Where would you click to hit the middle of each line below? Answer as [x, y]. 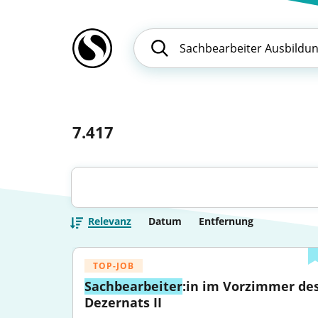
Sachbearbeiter [133, 286]
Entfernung [226, 221]
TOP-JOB [114, 266]
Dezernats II [123, 302]
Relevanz [110, 221]
